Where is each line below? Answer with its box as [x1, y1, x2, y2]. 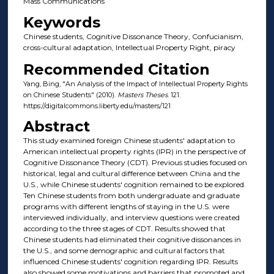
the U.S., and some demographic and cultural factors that [23, 246, 225, 256]
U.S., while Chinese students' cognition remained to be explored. [23, 180, 246, 190]
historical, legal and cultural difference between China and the [23, 169, 240, 179]
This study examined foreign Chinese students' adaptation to [23, 136, 235, 146]
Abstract [23, 117, 90, 136]
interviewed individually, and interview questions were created [23, 213, 240, 223]
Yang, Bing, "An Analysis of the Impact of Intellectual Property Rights [23, 79, 248, 88]
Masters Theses [117, 90, 168, 99]
